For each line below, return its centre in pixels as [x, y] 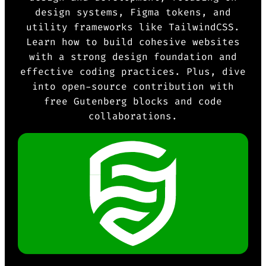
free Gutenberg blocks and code [133, 101]
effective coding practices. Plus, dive [133, 71]
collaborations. [133, 116]
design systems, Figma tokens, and [133, 12]
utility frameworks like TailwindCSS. [133, 27]
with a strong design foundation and [133, 56]
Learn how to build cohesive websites [133, 42]
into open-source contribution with [133, 86]
